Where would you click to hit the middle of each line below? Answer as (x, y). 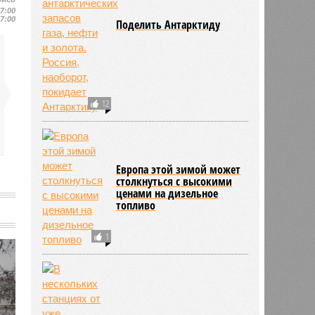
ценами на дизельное (167, 193)
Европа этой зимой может (179, 169)
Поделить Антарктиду (168, 24)
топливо (136, 205)
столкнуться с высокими (174, 181)
